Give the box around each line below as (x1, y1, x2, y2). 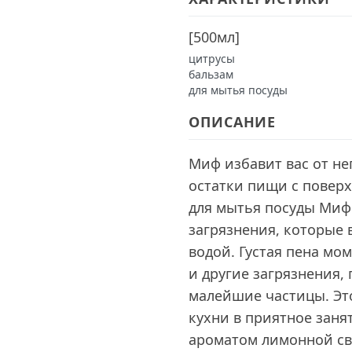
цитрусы (189, 51, 235, 66)
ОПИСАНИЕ (189, 112, 277, 131)
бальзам (189, 67, 233, 82)
